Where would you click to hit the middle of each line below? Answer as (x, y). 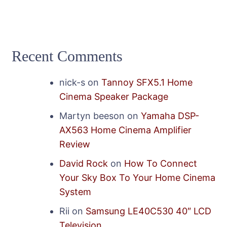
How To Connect (161, 163)
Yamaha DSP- (170, 116)
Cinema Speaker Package (114, 96)
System (75, 192)
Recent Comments (67, 56)
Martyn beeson (92, 116)
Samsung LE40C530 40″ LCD (148, 211)
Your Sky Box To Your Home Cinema (137, 177)
